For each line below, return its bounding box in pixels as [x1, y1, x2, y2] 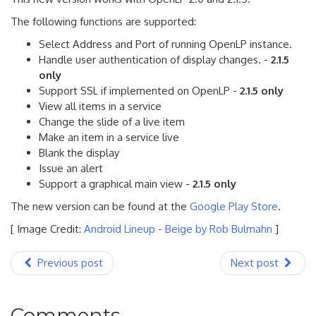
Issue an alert [39, 161, 103, 175]
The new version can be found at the [11, 199, 190, 213]
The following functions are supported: [11, 14, 196, 28]
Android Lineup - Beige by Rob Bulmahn [84, 221, 272, 236]
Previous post [35, 255, 104, 269]
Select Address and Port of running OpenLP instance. [39, 37, 292, 51]
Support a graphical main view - [39, 176, 193, 190]
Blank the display [39, 145, 119, 159]
